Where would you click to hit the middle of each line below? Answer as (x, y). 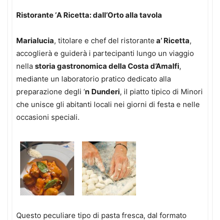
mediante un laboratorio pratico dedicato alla (94, 79)
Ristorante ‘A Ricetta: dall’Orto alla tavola (89, 15)
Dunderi (106, 91)
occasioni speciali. (48, 117)
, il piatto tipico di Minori (161, 91)
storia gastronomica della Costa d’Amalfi (107, 66)
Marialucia (35, 40)
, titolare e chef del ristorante (104, 40)
